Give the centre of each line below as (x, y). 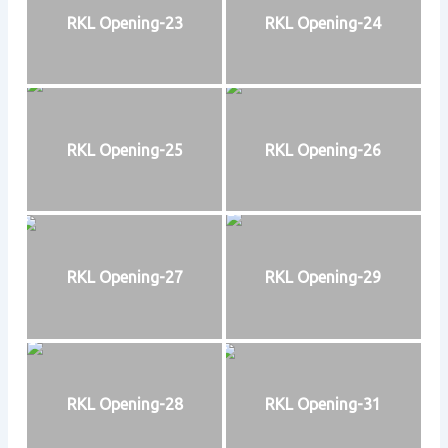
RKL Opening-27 (124, 276)
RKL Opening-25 (124, 149)
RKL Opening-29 (323, 276)
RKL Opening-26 (323, 149)
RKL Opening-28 (124, 404)
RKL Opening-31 (323, 404)
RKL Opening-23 (124, 22)
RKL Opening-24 (323, 22)
